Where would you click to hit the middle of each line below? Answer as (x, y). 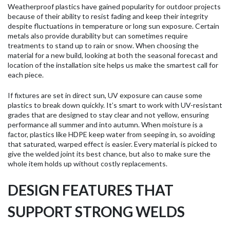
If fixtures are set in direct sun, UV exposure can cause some (105, 95)
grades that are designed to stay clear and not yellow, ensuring (108, 114)
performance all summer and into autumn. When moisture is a (105, 124)
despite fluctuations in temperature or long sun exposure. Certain (113, 26)
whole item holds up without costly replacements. (88, 163)
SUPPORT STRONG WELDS (96, 211)
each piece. (26, 74)
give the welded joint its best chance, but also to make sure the (109, 154)
